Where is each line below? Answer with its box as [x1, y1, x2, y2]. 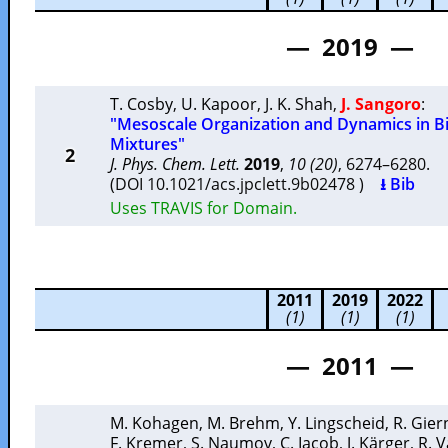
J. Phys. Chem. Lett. [110, 153, 240, 175]
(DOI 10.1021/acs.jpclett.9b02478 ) [110, 173, 380, 195]
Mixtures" [110, 133, 185, 155]
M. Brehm [207, 412, 280, 434]
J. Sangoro [341, 93, 421, 115]
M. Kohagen [110, 412, 199, 434]
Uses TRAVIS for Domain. [110, 197, 297, 219]
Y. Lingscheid [288, 412, 385, 434]
